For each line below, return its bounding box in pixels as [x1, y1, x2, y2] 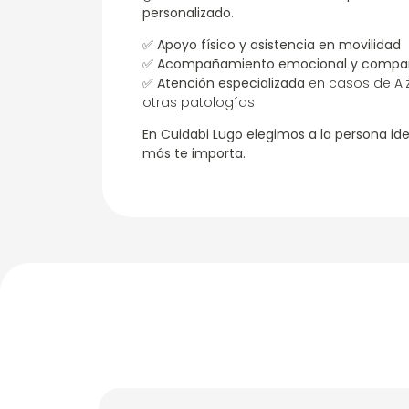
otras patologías [142, 93, 255, 111]
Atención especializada [157, 74, 305, 92]
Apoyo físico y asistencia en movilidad [157, 36, 401, 54]
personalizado [142, 3, 231, 22]
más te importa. [142, 144, 246, 163]
